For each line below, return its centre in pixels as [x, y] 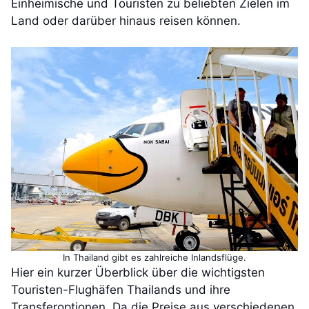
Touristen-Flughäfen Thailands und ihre [121, 290]
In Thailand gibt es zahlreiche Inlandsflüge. [154, 258]
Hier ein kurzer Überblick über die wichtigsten [138, 273]
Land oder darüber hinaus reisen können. [126, 20]
